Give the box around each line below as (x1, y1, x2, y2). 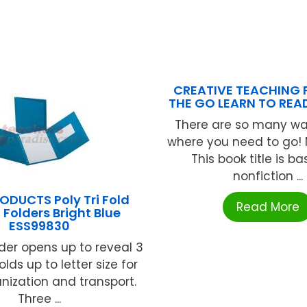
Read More (236, 199, 299, 216)
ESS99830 (8, 217, 70, 235)
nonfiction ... (232, 168, 303, 185)
